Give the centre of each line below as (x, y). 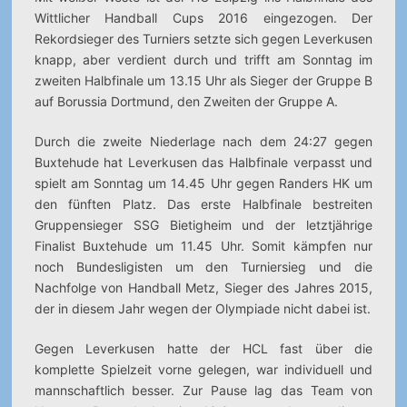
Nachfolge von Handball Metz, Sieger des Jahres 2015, (203, 288)
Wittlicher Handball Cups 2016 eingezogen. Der (203, 18)
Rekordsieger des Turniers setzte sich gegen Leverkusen (203, 39)
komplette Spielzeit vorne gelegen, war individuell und (203, 369)
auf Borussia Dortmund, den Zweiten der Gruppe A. (186, 101)
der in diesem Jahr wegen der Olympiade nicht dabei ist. (202, 308)
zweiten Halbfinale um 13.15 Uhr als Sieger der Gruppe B (203, 80)
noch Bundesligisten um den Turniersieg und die (203, 267)
